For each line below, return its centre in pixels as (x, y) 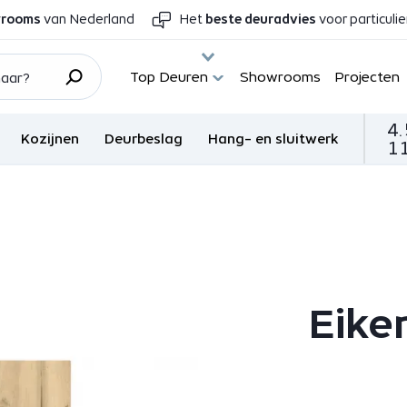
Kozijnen (50, 139)
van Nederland (88, 19)
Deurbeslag (144, 139)
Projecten (367, 77)
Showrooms (281, 77)
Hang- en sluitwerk (273, 139)
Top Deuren (169, 77)
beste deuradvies (261, 19)
